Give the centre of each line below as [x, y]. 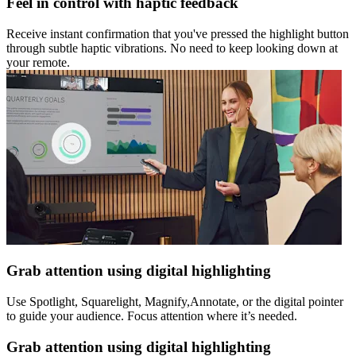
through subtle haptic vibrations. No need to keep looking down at [172, 48]
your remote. [38, 62]
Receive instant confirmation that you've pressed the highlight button [178, 33]
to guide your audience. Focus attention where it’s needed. [152, 316]
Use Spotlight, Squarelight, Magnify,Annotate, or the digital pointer [175, 302]
